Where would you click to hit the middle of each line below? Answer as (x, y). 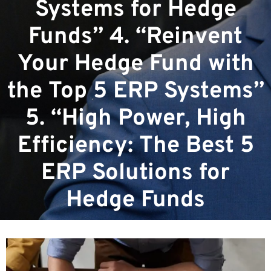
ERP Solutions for (135, 173)
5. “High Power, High (135, 119)
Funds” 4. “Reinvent (135, 37)
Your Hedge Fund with (135, 64)
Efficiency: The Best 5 (135, 146)
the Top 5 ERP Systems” (135, 91)
